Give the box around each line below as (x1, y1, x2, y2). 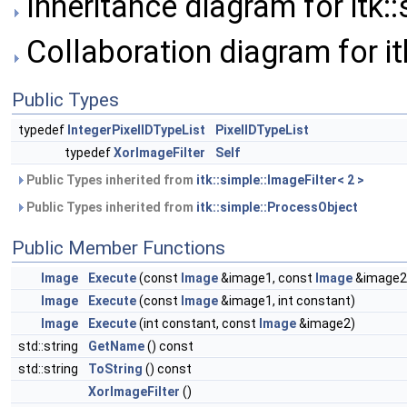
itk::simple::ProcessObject (196, 200, 358, 214)
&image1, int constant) (218, 293, 355, 308)
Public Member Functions (12, 237, 225, 259)
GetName (88, 339, 144, 353)
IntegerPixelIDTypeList (67, 123, 205, 137)
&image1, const (218, 271, 315, 285)
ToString (88, 362, 143, 376)
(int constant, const (136, 316, 259, 331)
